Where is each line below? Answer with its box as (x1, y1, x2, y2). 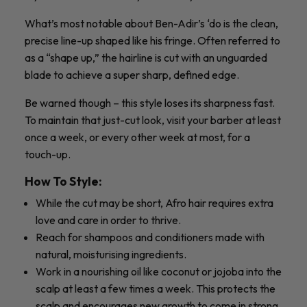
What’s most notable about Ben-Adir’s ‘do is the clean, (25, 16, 278, 30)
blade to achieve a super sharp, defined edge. (25, 67, 241, 82)
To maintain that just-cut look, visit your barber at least (25, 112, 281, 127)
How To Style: (25, 173, 102, 189)
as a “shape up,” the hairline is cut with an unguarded (25, 50, 267, 64)
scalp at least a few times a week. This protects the (36, 281, 275, 295)
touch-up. (25, 147, 73, 161)
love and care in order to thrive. (36, 212, 183, 227)
